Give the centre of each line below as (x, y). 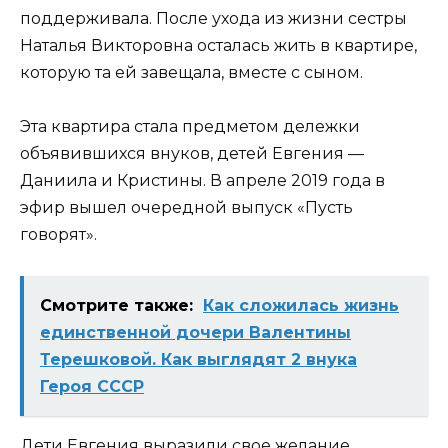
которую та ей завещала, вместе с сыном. (191, 73)
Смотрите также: (116, 305)
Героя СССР (92, 386)
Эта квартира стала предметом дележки (190, 127)
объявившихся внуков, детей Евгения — (192, 154)
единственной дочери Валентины (195, 332)
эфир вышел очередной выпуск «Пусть (186, 208)
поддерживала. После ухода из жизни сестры (213, 19)
